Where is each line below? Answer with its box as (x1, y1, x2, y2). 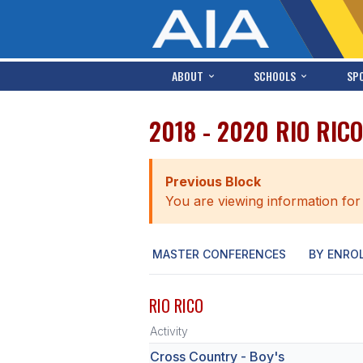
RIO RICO (149, 293, 203, 318)
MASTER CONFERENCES (152, 247, 286, 261)
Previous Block (165, 173, 261, 190)
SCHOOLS (254, 67, 297, 84)
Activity (150, 324, 188, 338)
